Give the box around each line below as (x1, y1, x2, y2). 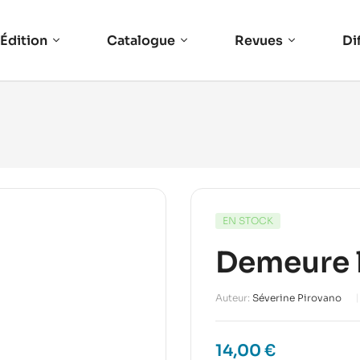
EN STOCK (222, 215, 273, 227)
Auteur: (215, 292, 252, 304)
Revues (235, 31, 284, 49)
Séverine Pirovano (252, 292, 342, 304)
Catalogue (107, 31, 176, 49)
